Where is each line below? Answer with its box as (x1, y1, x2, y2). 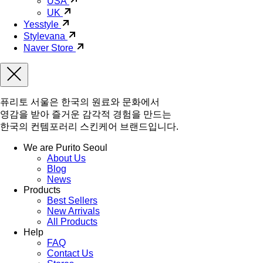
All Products (47, 216, 97, 227)
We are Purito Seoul (23, 142, 107, 153)
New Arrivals (47, 205, 100, 216)
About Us (47, 153, 86, 163)
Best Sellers (47, 195, 97, 205)
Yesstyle (23, 19, 59, 29)
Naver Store (23, 42, 73, 53)
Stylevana (23, 31, 65, 41)
